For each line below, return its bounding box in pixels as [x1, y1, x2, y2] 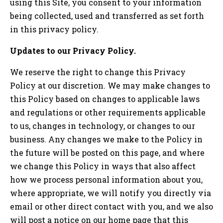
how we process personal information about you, [10, 174, 203, 185]
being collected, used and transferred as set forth [10, 10, 204, 21]
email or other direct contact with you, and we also [10, 201, 213, 212]
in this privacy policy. [10, 24, 99, 35]
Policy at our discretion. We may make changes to [10, 80, 210, 91]
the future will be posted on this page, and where [10, 147, 205, 158]
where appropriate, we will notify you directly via [10, 188, 211, 199]
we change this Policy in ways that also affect [10, 161, 196, 172]
